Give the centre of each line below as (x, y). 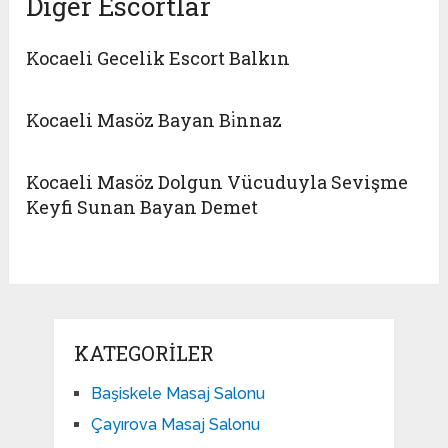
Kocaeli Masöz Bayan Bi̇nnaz (154, 120)
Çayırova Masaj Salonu (175, 425)
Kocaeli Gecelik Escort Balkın (158, 58)
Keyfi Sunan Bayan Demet (142, 207)
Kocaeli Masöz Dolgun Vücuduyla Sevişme (217, 182)
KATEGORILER (143, 353)
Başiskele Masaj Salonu (177, 394)
